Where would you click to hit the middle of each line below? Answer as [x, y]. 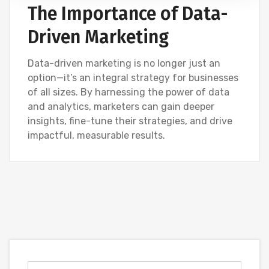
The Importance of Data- [128, 14]
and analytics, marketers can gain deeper [121, 107]
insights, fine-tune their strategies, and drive [130, 121]
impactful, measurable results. [96, 135]
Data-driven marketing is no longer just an [124, 63]
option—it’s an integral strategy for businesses [133, 78]
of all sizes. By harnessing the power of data [128, 92]
